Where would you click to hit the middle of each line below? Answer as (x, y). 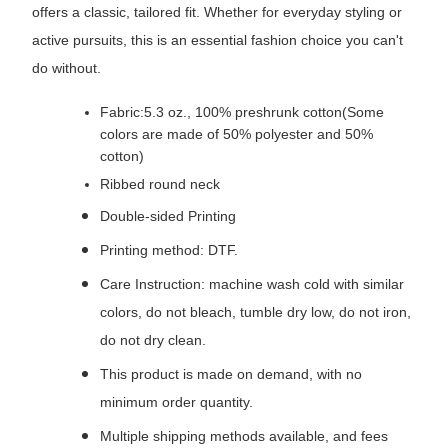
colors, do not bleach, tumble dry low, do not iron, (255, 312)
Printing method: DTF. (169, 250)
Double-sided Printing (168, 216)
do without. (66, 68)
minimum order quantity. (176, 402)
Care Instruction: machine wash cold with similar (252, 284)
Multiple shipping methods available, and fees (244, 436)
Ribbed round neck (160, 184)
